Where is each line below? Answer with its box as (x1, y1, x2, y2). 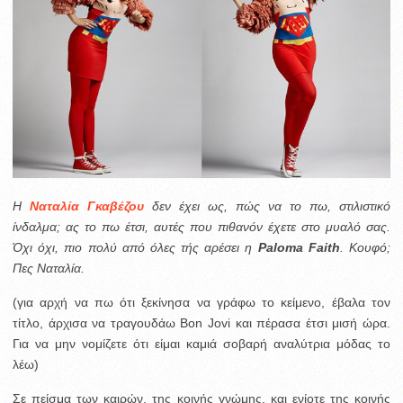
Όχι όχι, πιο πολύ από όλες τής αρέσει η (13, 239, 258, 255)
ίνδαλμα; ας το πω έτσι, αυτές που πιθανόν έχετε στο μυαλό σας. (13, 219, 390, 234)
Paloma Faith (257, 239, 340, 255)
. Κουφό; (339, 239, 391, 255)
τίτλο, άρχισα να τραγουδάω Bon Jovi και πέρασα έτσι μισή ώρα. (13, 315, 390, 330)
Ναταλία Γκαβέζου (30, 198, 144, 213)
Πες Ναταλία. (13, 260, 85, 275)
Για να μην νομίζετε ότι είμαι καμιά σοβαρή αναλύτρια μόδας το (13, 336, 390, 351)
